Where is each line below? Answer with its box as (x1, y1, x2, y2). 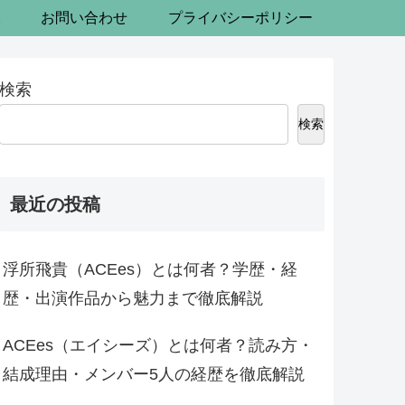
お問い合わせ (41, 10, 128, 25)
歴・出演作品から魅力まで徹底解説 (2, 289, 263, 307)
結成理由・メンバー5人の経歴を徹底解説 (2, 365, 305, 383)
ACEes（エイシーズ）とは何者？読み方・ (2, 336, 314, 354)
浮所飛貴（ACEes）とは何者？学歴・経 (2, 260, 297, 278)
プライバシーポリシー (168, 10, 314, 25)
